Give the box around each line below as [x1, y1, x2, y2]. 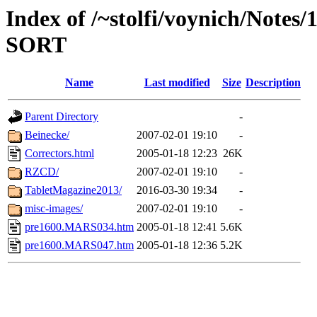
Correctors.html [25, 147, 94, 160]
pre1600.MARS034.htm [25, 221, 134, 234]
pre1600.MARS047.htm [25, 239, 134, 252]
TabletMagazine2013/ [25, 184, 122, 197]
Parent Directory [25, 110, 98, 123]
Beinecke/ [25, 129, 69, 142]
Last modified [144, 76, 210, 89]
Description [246, 76, 301, 89]
